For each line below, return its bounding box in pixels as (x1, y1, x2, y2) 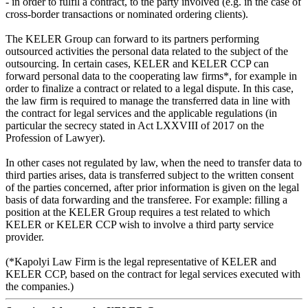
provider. (5, 230, 47, 243)
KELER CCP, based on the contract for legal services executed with (5, 267, 300, 280)
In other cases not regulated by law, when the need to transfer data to (5, 156, 302, 168)
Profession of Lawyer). (5, 131, 105, 144)
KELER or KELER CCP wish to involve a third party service (5, 218, 274, 230)
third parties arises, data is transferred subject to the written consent (5, 168, 294, 181)
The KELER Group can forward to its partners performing (5, 32, 259, 45)
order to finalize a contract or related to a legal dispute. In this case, (5, 82, 294, 94)
